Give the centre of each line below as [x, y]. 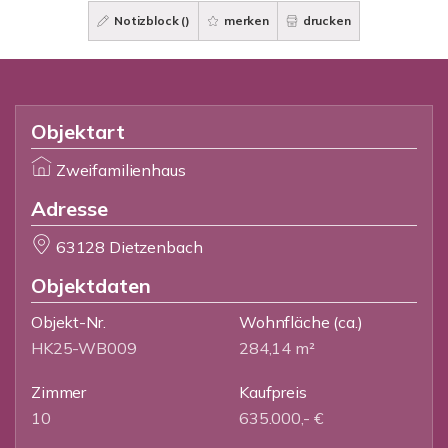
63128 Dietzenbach [129, 247]
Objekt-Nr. [68, 322]
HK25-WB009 [84, 348]
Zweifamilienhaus [120, 170]
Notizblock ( [148, 20]
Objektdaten [91, 285]
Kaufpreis [273, 392]
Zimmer [59, 392]
